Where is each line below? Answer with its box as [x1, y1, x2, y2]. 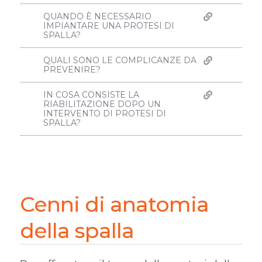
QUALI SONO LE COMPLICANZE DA [43, 55, 196, 65]
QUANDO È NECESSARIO [43, 11, 151, 22]
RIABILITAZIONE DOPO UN [43, 99, 161, 109]
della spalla [19, 218, 134, 243]
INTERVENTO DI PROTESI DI [43, 108, 166, 119]
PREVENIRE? [43, 64, 101, 75]
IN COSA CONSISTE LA [43, 89, 139, 100]
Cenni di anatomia [19, 191, 209, 217]
